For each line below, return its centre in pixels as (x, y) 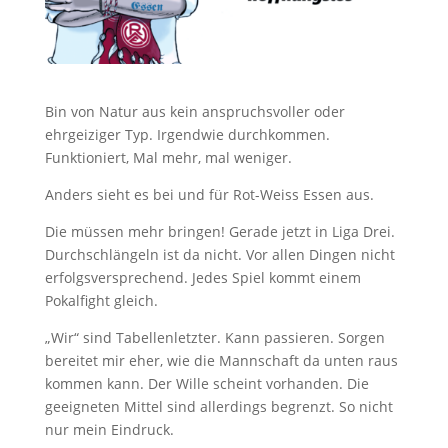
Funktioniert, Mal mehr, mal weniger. (168, 157)
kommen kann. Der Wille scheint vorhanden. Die (206, 383)
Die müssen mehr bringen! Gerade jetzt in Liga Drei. (219, 231)
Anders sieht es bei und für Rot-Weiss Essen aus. (209, 194)
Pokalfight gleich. (101, 300)
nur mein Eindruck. (109, 429)
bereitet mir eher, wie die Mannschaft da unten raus (221, 360)
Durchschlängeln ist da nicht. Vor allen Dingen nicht (219, 254)
